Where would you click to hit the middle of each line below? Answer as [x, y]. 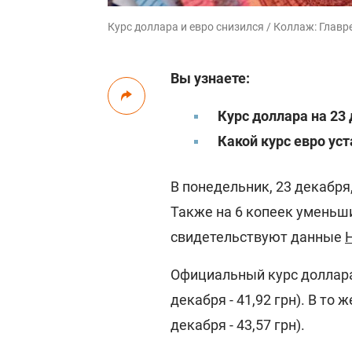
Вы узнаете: [210, 78]
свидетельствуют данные [258, 237]
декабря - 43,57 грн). [238, 325]
